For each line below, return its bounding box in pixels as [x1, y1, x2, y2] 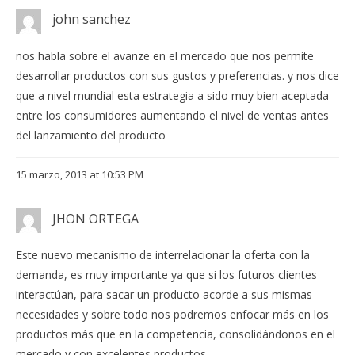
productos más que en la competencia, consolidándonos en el [16, 326, 335, 342]
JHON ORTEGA [52, 209, 139, 227]
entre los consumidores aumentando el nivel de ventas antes [16, 107, 329, 123]
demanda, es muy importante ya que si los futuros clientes [16, 266, 317, 282]
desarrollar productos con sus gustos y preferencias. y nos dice [16, 67, 339, 83]
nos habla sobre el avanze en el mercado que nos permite [16, 48, 314, 63]
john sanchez [52, 10, 131, 29]
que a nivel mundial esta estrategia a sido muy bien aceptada [16, 87, 329, 103]
